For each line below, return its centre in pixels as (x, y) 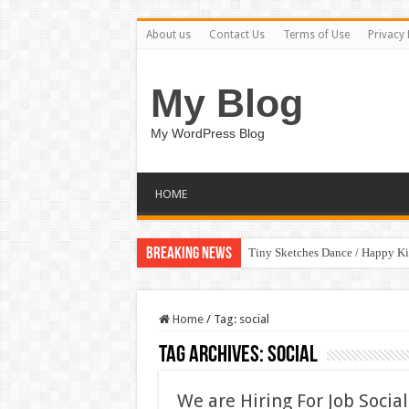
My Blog (226, 103)
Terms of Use (316, 35)
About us (168, 35)
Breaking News (189, 254)
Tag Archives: (213, 356)
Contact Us (236, 35)
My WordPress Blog (207, 133)
